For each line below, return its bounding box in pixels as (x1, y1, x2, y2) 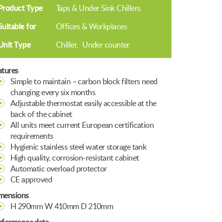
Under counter (82, 41, 130, 49)
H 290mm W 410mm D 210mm (10, 203, 113, 211)
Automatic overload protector (10, 165, 107, 173)
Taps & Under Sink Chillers (56, 4, 141, 12)
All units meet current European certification (10, 121, 154, 129)
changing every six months (10, 89, 96, 97)
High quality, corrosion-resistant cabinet (10, 154, 139, 162)
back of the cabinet (10, 111, 72, 118)
